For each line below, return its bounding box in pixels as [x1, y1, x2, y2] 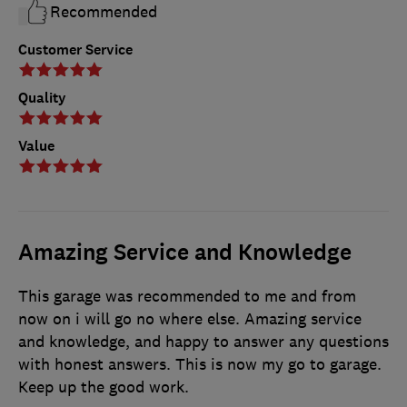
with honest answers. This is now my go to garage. [18, 353, 382, 374]
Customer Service [18, 40, 133, 59]
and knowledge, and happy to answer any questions [18, 331, 389, 352]
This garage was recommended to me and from [18, 285, 356, 306]
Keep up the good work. [18, 376, 189, 397]
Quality [18, 87, 66, 107]
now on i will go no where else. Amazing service [18, 308, 362, 329]
